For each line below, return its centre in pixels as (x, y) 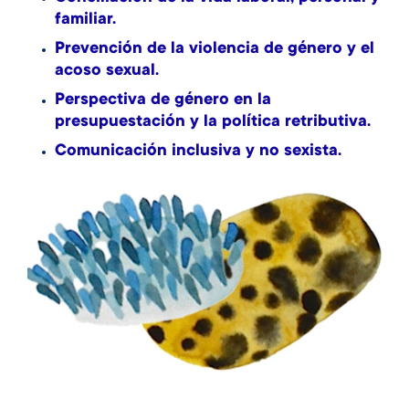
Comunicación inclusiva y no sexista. (198, 152)
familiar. (85, 20)
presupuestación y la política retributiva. (213, 122)
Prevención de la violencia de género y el (215, 49)
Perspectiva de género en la (163, 100)
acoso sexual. (107, 71)
